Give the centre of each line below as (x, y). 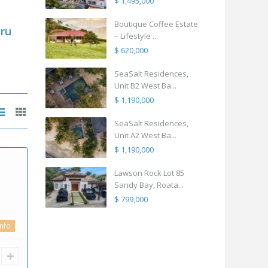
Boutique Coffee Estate (156, 24)
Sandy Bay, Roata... (149, 185)
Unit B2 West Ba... (145, 86)
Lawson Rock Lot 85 (149, 173)
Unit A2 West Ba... (145, 135)
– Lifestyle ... (136, 36)
